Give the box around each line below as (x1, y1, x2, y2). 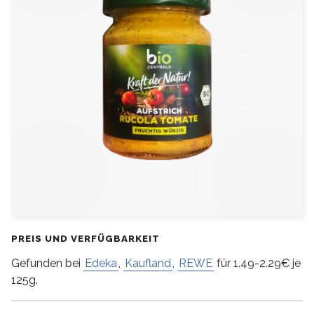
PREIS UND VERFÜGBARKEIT (11, 233, 160, 245)
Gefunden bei (11, 257, 83, 271)
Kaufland (125, 257, 171, 271)
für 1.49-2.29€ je (214, 257, 301, 271)
